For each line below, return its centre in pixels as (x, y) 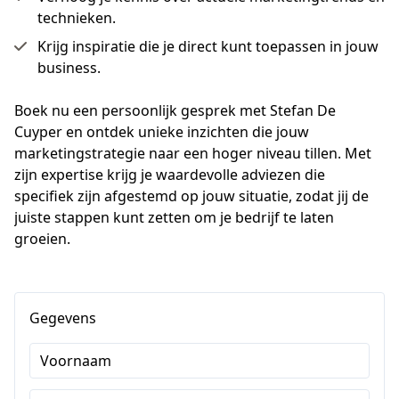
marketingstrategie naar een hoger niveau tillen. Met (193, 153)
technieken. (77, 18)
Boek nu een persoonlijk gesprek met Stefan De (175, 110)
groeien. (42, 239)
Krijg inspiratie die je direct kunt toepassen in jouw (208, 46)
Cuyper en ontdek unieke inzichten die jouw (162, 132)
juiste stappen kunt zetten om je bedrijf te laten (174, 217)
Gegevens (63, 318)
